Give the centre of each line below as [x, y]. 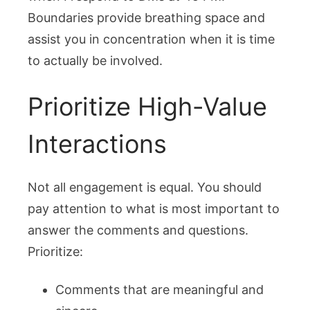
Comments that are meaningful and [159, 290]
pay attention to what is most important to [154, 209]
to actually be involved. [95, 61]
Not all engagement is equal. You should [145, 188]
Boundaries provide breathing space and [146, 18]
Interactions [97, 144]
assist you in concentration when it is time [151, 39]
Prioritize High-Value [147, 107]
